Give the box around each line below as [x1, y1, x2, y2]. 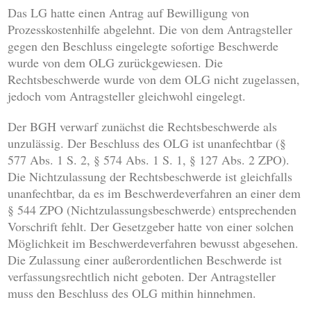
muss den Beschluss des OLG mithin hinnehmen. [8, 285, 257, 302]
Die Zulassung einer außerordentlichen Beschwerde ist [8, 251, 283, 269]
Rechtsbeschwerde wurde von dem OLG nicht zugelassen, [8, 71, 301, 88]
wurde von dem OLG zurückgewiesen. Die [8, 54, 224, 72]
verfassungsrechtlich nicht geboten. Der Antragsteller [8, 268, 276, 285]
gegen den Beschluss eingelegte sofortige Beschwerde [8, 37, 279, 55]
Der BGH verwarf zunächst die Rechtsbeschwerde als [8, 118, 278, 135]
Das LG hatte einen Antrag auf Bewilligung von [8, 4, 250, 22]
